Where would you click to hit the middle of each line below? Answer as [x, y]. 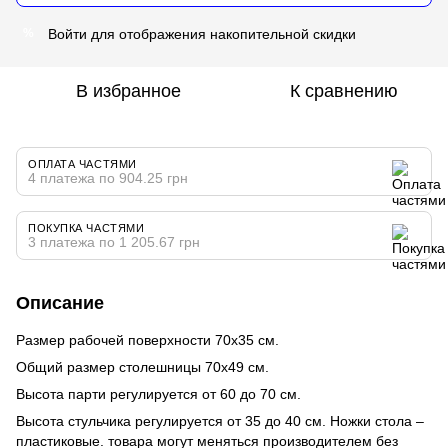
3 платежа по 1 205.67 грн [114, 241]
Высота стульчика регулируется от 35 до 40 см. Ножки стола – [220, 420]
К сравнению [344, 90]
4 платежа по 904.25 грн [108, 177]
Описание [60, 302]
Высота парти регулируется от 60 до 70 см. [158, 393]
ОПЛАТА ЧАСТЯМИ [82, 163]
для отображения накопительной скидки [221, 33]
